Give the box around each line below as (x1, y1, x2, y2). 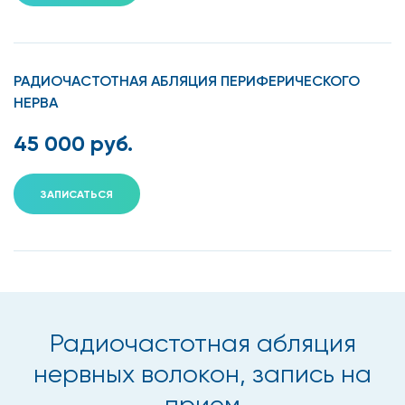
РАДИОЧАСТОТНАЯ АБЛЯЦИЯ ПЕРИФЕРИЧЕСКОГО (14, 71, 360, 89)
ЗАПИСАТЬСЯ (41, 187, 113, 201)
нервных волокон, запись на (33, 358, 372, 389)
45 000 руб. (14, 129, 133, 156)
